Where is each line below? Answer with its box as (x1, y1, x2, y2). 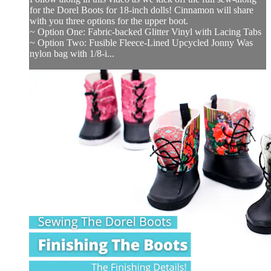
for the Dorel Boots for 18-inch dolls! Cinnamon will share (30, 5, 253, 16)
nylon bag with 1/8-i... (30, 48, 114, 59)
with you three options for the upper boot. (30, 16, 188, 27)
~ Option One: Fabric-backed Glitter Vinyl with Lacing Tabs (30, 27, 261, 38)
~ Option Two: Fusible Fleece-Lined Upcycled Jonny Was (30, 38, 253, 48)
